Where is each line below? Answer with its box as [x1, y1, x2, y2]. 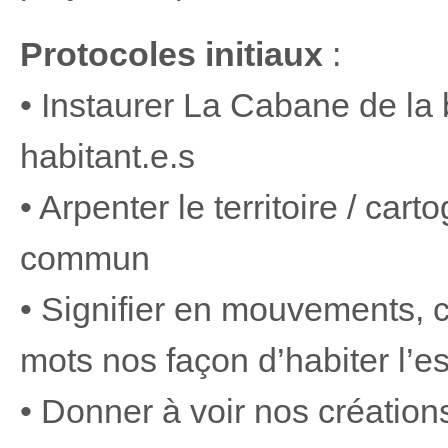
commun [20, 239, 150, 277]
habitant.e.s [20, 137, 195, 175]
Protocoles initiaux [20, 35, 323, 73]
